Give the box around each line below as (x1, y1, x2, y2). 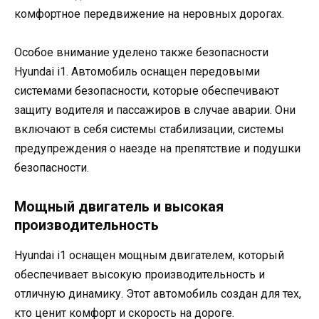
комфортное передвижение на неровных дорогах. (14, 7, 284, 21)
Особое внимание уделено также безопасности (14, 46, 268, 60)
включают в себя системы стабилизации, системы (14, 122, 284, 137)
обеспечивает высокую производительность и (14, 267, 265, 281)
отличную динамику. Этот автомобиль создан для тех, (14, 286, 301, 300)
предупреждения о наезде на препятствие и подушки (14, 142, 300, 156)
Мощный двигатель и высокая (14, 197, 224, 215)
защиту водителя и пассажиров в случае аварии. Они (14, 103, 296, 117)
